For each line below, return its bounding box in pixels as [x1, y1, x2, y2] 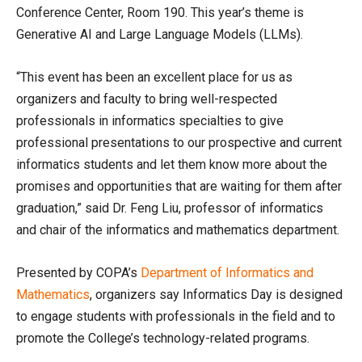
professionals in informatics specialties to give [16, 113, 284, 128]
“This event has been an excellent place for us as [16, 69, 293, 85]
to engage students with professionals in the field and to [16, 309, 335, 324]
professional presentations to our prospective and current [16, 135, 342, 150]
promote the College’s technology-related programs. [16, 330, 313, 346]
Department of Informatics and [141, 265, 314, 280]
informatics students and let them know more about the [16, 157, 327, 172]
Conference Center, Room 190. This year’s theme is [16, 5, 304, 20]
